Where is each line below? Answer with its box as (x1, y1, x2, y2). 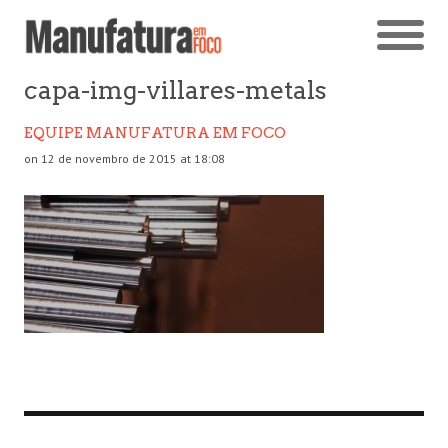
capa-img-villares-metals (24, 75, 327, 105)
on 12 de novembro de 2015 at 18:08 (24, 150, 225, 166)
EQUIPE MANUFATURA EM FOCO (24, 123, 286, 142)
